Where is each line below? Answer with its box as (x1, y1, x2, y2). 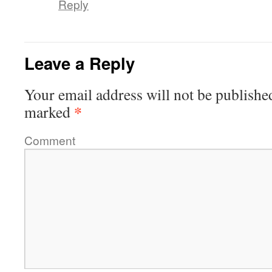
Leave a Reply (24, 51, 135, 75)
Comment (24, 132, 75, 148)
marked (24, 101, 74, 122)
